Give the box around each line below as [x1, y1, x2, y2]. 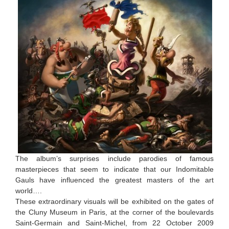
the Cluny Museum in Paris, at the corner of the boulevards [15, 208, 214, 216]
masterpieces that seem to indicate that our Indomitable [15, 165, 214, 173]
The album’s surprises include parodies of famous [15, 154, 214, 163]
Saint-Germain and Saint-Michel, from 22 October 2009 [15, 218, 214, 227]
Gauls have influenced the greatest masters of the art [15, 175, 214, 184]
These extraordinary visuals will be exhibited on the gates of [15, 197, 214, 205]
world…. [15, 186, 42, 195]
